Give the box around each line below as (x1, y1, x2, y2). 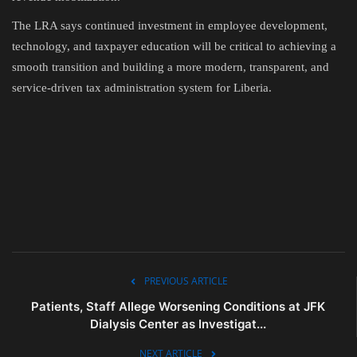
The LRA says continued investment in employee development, (12, 18, 328, 32)
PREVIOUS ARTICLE (144, 273, 228, 288)
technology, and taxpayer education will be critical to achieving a (12, 39, 336, 53)
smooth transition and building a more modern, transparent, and (12, 60, 329, 73)
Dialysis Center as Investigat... (90, 316, 266, 331)
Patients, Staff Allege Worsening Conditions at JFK (31, 298, 325, 314)
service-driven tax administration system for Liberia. (12, 80, 272, 94)
